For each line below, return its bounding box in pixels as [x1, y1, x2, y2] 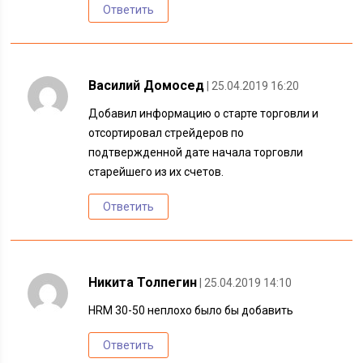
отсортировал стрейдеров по [88, 126, 245, 139]
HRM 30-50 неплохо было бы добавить [88, 304, 294, 317]
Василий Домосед [88, 78, 205, 93]
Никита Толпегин [88, 275, 198, 290]
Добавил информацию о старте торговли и [88, 107, 319, 120]
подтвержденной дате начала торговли [88, 146, 304, 159]
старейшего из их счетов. [88, 165, 224, 178]
